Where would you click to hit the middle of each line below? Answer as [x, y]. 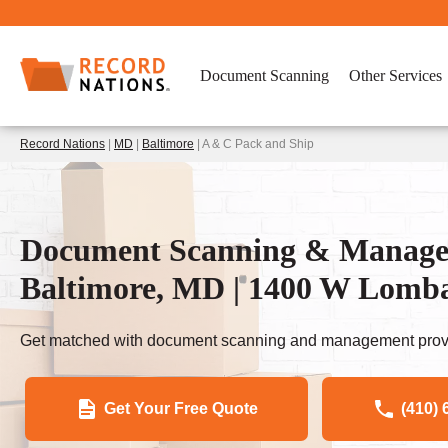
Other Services [395, 75]
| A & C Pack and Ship [254, 144]
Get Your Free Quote [181, 408]
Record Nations [62, 144]
